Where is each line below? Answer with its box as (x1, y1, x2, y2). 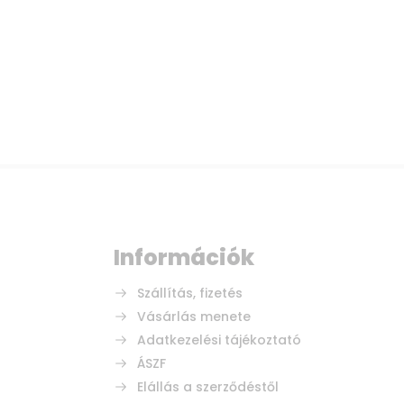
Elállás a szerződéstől (137, 378, 279, 396)
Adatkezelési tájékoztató (137, 331, 301, 349)
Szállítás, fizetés (137, 284, 243, 302)
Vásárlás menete (137, 308, 251, 326)
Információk (114, 243, 254, 272)
